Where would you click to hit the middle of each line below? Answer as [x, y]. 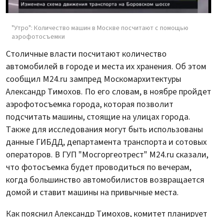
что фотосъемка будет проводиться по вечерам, [99, 167]
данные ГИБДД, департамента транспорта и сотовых [106, 142]
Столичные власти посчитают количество [86, 54]
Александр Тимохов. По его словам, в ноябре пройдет [108, 92]
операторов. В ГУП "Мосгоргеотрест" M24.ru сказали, [107, 155]
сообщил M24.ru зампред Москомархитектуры [93, 79]
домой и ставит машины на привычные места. [92, 192]
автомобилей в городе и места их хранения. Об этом [106, 66]
